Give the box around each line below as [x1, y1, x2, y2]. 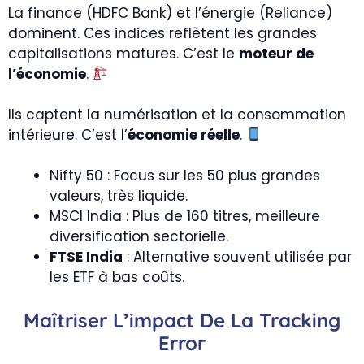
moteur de [239, 43, 314, 63]
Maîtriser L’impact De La [24, 307, 259, 332]
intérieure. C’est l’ [8, 124, 128, 145]
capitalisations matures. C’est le [8, 43, 239, 63]
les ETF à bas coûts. [50, 267, 184, 287]
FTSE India [50, 247, 123, 266]
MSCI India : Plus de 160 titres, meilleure [50, 206, 320, 226]
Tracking [259, 307, 340, 332]
